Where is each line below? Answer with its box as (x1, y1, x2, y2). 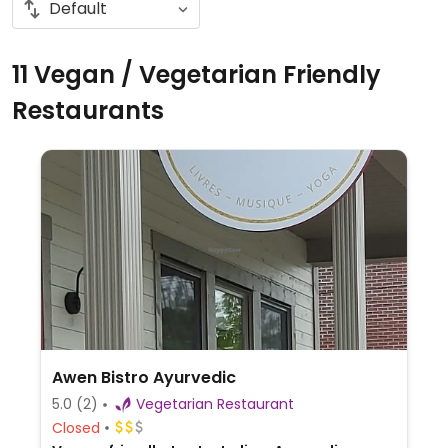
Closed (51, 417, 100, 438)
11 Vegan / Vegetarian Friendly (12, 58, 381, 91)
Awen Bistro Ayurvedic (51, 366, 236, 389)
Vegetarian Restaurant (216, 394, 294, 414)
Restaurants (12, 94, 164, 127)
